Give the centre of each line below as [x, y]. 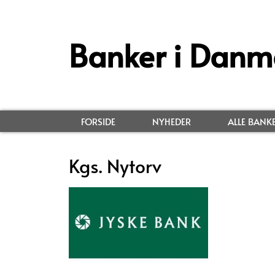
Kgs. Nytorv [115, 165]
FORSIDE [98, 121]
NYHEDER [172, 121]
